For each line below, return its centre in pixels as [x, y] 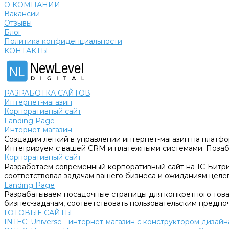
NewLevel [57, 68]
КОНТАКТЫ [26, 51]
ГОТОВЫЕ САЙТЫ [38, 213]
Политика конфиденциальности [63, 41]
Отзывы [18, 23]
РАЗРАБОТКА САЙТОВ [47, 93]
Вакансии [22, 14]
